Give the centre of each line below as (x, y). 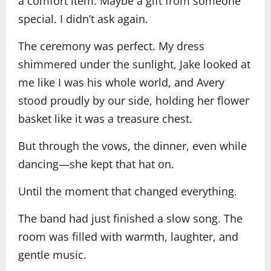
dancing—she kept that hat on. (96, 164)
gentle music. (52, 255)
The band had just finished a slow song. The (130, 218)
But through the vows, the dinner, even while (132, 146)
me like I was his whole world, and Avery (121, 82)
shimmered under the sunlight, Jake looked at (134, 64)
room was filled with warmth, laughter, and (128, 237)
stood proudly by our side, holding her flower (134, 100)
